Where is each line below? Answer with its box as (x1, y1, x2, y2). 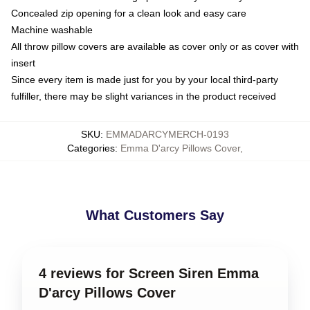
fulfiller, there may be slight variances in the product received (11, 91, 276, 102)
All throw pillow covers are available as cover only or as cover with (11, 41, 299, 52)
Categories (67, 143, 115, 154)
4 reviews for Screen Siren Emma (39, 266, 259, 281)
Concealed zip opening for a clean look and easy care (11, 8, 246, 19)
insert (11, 57, 35, 69)
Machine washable (11, 24, 93, 35)
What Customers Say (86, 208, 224, 223)
